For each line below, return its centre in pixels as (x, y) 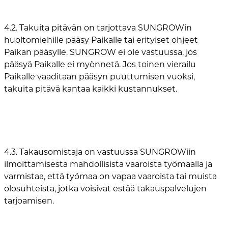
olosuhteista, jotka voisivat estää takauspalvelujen (105, 189)
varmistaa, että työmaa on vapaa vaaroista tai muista (110, 177)
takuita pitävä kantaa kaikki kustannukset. (91, 89)
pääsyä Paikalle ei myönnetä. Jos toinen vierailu (100, 65)
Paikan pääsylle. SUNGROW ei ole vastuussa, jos (101, 52)
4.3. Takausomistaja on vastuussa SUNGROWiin (100, 152)
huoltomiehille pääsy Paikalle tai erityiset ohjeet (101, 40)
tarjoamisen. (29, 201)
